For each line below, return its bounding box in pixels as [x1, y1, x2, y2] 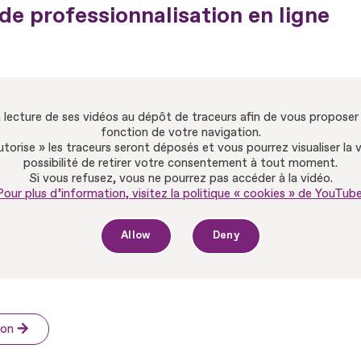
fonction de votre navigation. [100, 124, 261, 140]
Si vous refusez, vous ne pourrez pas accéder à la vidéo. [28, 170, 333, 186]
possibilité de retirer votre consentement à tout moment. [23, 155, 338, 171]
